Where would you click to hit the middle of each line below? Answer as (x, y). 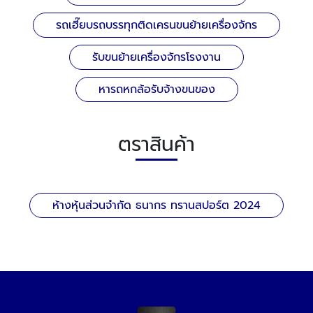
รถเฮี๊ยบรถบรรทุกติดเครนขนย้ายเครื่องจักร (156, 25)
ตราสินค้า (156, 144)
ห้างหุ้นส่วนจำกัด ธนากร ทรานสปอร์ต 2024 (156, 205)
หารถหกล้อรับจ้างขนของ (156, 89)
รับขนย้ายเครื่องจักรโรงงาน (156, 57)
